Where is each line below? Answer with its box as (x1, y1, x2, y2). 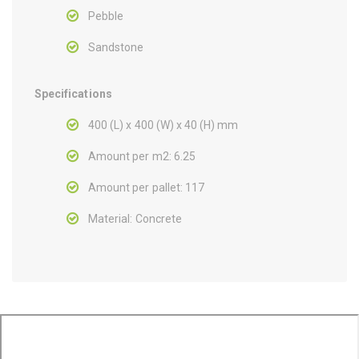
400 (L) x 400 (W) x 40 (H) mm (88, 118, 239, 131)
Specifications (34, 87, 112, 100)
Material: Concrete (88, 212, 182, 225)
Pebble (88, 9, 124, 22)
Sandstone (88, 40, 144, 54)
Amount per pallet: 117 (88, 180, 205, 194)
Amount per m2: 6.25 (88, 149, 196, 163)
